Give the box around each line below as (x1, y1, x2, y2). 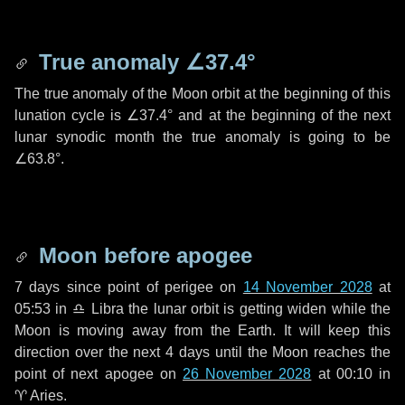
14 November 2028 (242, 279, 372, 295)
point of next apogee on (14, 366, 183, 381)
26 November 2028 (183, 366, 312, 381)
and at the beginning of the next (173, 108, 391, 123)
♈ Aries (14, 388, 63, 403)
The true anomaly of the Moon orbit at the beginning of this (14, 86, 391, 101)
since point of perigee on (60, 279, 243, 295)
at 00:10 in (311, 366, 391, 381)
